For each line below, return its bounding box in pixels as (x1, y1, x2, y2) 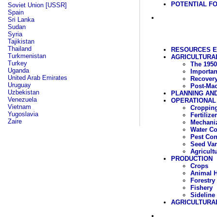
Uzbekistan (8, 89, 39, 96)
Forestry (190, 176, 215, 184)
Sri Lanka (8, 16, 34, 23)
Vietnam (8, 103, 31, 110)
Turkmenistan (8, 52, 46, 60)
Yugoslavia (8, 110, 38, 118)
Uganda (8, 67, 29, 74)
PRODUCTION (170, 155, 213, 162)
